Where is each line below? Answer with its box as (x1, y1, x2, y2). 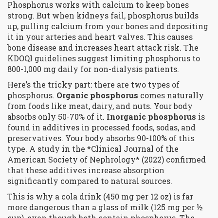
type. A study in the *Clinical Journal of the (7, 144, 179, 154)
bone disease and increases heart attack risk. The (7, 42, 199, 53)
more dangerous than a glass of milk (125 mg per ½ (7, 202, 202, 213)
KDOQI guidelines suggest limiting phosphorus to (7, 53, 200, 64)
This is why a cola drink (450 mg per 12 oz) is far (7, 191, 193, 202)
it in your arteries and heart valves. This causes (7, 32, 193, 42)
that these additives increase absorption (7, 165, 164, 176)
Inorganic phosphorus (107, 111, 196, 122)
